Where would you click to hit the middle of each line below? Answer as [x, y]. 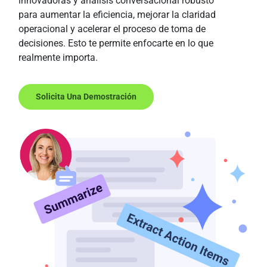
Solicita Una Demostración [86, 97]
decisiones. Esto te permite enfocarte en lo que [116, 43]
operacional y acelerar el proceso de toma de [112, 29]
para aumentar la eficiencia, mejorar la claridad [117, 15]
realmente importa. [58, 58]
